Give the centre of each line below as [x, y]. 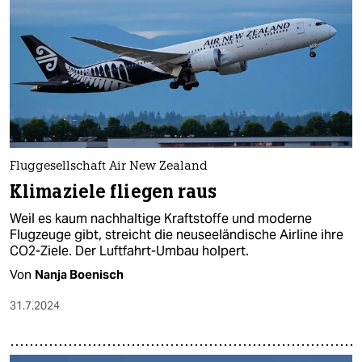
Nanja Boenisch [79, 274]
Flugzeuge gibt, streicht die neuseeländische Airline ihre [177, 234]
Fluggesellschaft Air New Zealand [109, 166]
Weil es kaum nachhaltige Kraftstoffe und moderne [161, 218]
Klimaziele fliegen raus [113, 192]
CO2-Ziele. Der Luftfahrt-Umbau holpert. [129, 250]
